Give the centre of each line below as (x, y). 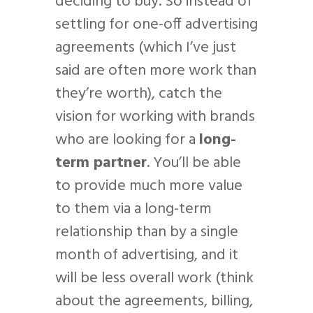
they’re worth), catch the (139, 94)
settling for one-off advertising (156, 24)
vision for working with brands (155, 117)
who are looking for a (127, 140)
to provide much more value (149, 186)
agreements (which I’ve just (146, 48)
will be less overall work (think (154, 278)
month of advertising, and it (147, 255)
